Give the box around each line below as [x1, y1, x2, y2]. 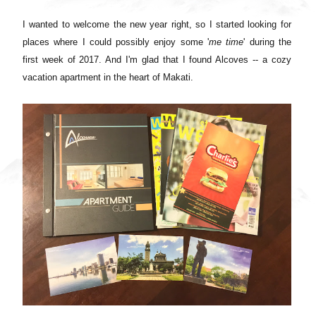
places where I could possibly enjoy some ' [23, 36, 209, 47]
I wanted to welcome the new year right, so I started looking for [23, 18, 291, 30]
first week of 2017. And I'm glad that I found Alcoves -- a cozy [23, 54, 291, 65]
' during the [243, 36, 291, 47]
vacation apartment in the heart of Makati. [23, 71, 193, 83]
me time [208, 36, 244, 47]
